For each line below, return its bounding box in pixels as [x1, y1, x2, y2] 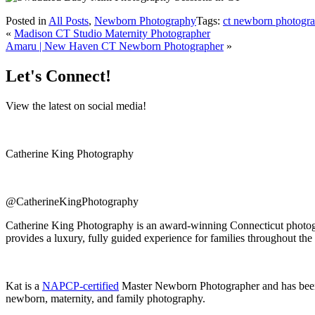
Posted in [6, 14, 49, 27]
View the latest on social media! [6, 99, 146, 112]
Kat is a [6, 279, 42, 292]
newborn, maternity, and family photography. [6, 292, 205, 304]
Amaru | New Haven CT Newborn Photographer [6, 39, 224, 52]
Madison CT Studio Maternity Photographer [14, 27, 210, 39]
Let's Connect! [6, 66, 111, 85]
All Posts [49, 14, 89, 27]
